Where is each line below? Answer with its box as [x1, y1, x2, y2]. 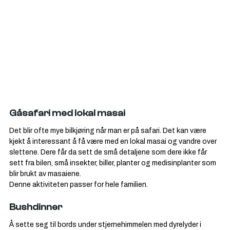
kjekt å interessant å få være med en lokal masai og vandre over [9, 136, 218, 147]
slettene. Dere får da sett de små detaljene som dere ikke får [9, 146, 208, 158]
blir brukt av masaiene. [9, 168, 81, 180]
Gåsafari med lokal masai [9, 108, 125, 119]
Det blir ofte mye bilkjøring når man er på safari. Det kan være [9, 125, 208, 137]
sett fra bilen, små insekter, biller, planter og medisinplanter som [9, 157, 218, 169]
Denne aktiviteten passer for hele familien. [9, 179, 148, 190]
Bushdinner [9, 202, 62, 213]
